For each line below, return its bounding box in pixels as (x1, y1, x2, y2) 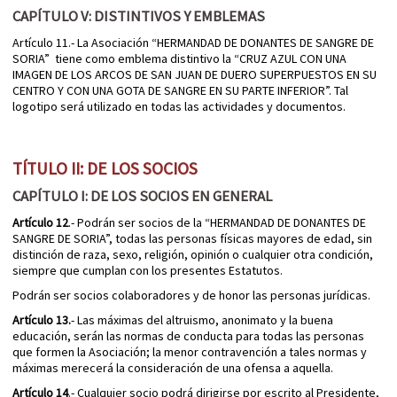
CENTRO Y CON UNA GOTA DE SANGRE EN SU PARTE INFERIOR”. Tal (12, 82, 348, 99)
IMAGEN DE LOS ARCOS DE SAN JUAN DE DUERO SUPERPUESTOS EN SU (12, 66, 377, 83)
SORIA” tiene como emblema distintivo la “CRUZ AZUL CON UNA (12, 51, 346, 67)
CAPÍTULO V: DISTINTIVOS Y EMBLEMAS (12, 6, 265, 27)
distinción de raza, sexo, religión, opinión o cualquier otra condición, (12, 246, 373, 263)
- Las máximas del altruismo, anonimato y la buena (71, 312, 333, 329)
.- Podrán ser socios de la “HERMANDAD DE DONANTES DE (68, 214, 366, 231)
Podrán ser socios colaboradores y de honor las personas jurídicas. (12, 287, 370, 304)
